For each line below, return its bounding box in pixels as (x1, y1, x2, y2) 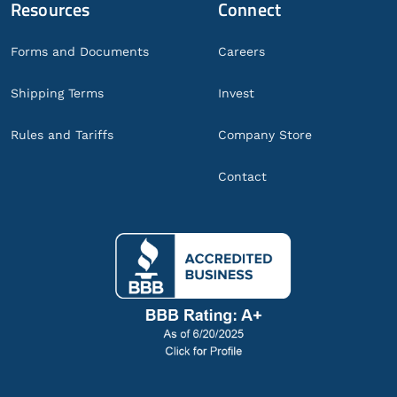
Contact (218, 169, 267, 183)
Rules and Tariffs (11, 128, 113, 142)
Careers (218, 44, 265, 58)
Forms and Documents (11, 44, 149, 58)
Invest (218, 86, 254, 100)
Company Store (218, 128, 312, 142)
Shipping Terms (11, 86, 104, 100)
